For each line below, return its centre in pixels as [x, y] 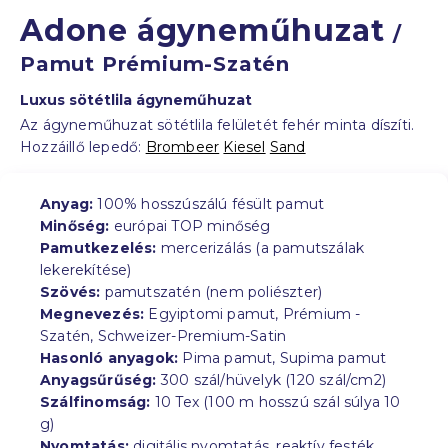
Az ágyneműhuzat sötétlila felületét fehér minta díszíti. [217, 125]
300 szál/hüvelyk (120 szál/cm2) [271, 380]
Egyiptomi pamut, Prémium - [252, 314]
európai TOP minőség [190, 226]
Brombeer [182, 147]
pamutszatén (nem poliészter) [211, 292]
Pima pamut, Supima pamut [282, 358]
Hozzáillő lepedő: [83, 147]
